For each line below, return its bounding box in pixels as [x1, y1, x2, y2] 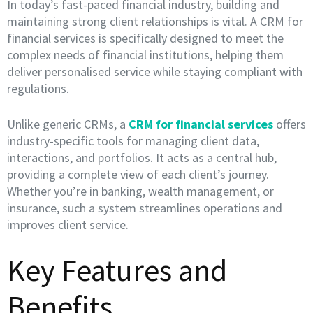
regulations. [7, 80, 69, 96]
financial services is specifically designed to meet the [7, 30, 284, 46]
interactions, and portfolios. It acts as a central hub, [7, 150, 277, 166]
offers [273, 116, 306, 132]
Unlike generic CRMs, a [7, 116, 129, 132]
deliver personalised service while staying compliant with [7, 64, 303, 80]
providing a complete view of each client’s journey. [7, 166, 269, 182]
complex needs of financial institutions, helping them [7, 47, 284, 63]
